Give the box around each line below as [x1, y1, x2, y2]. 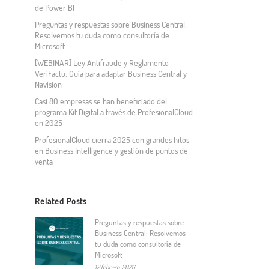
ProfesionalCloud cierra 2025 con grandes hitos [35, 134, 190, 145]
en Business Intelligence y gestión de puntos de [35, 145, 189, 156]
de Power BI [35, 2, 77, 13]
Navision [35, 79, 62, 89]
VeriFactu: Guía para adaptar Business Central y [35, 68, 187, 79]
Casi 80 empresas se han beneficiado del [35, 96, 168, 106]
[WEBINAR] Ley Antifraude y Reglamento [35, 58, 169, 68]
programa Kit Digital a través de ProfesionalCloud [35, 107, 193, 117]
